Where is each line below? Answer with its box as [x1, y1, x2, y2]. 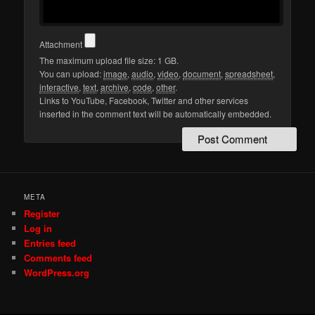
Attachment [39, 38, 85, 51]
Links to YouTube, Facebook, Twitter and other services [39, 94, 249, 107]
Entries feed [24, 236, 77, 250]
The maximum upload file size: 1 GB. [39, 54, 179, 67]
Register [24, 207, 60, 221]
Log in [24, 221, 53, 236]
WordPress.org [24, 266, 90, 280]
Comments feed [24, 251, 93, 265]
